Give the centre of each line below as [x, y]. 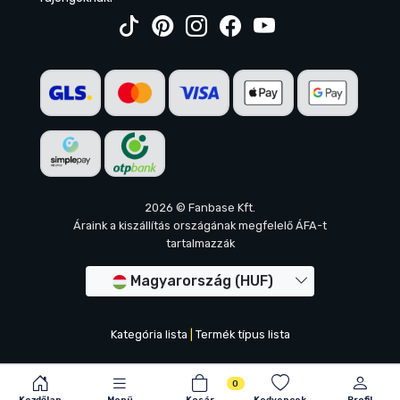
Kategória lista [149, 335]
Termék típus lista [242, 335]
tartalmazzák [200, 244]
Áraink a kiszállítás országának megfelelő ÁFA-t [200, 226]
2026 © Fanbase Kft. [200, 208]
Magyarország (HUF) [202, 281]
